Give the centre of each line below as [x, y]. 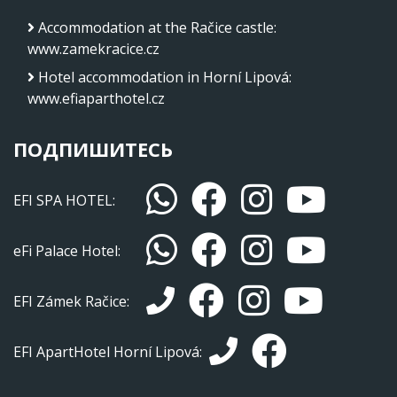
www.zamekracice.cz [93, 49]
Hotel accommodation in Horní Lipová [163, 78]
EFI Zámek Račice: [71, 301]
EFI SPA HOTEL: [64, 200]
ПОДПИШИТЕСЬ [93, 149]
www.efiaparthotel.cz [96, 99]
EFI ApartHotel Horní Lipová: [111, 351]
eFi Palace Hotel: [67, 250]
